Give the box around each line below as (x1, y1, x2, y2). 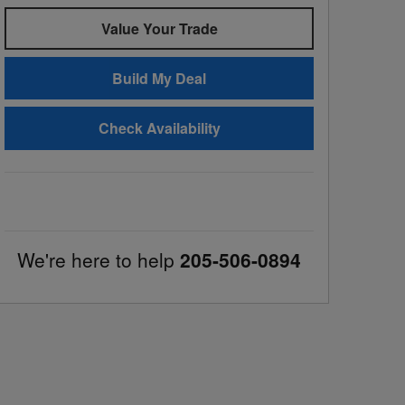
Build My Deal (112, 68, 206, 89)
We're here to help (17, 245, 174, 273)
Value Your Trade (100, 17, 218, 39)
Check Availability (98, 118, 221, 139)
